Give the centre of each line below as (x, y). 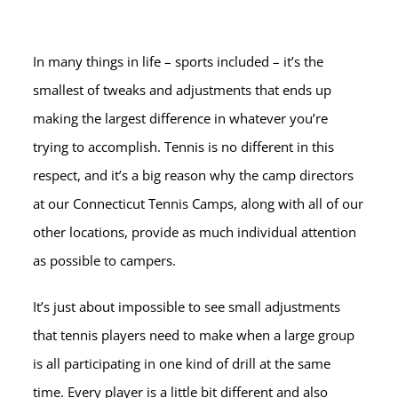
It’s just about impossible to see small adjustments (187, 306)
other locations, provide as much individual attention (195, 231)
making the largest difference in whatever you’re (181, 118)
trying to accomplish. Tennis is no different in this (184, 146)
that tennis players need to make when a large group (194, 334)
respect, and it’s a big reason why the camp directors (194, 175)
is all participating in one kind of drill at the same (182, 363)
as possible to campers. (105, 260)
